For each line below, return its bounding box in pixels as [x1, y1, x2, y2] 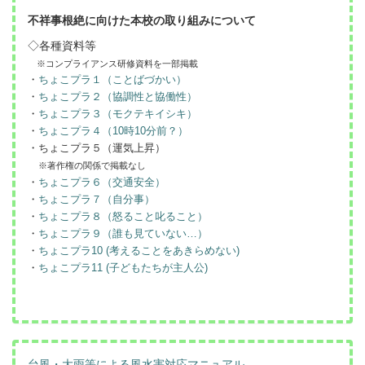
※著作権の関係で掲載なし [38, 160, 146, 170]
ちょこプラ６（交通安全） [38, 175, 165, 188]
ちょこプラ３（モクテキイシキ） [38, 107, 197, 120]
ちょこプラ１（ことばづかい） [38, 73, 187, 86]
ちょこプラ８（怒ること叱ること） [38, 209, 208, 222]
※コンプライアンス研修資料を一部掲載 [28, 58, 198, 68]
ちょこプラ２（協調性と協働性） [38, 90, 197, 103]
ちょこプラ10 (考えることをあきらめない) [38, 244, 240, 257]
